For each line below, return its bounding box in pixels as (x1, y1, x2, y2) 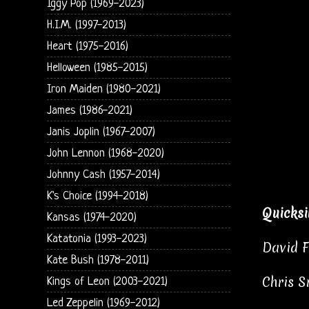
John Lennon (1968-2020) (46, 146, 164, 160)
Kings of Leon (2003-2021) (46, 275, 168, 288)
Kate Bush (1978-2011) (46, 253, 149, 267)
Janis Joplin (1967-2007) (46, 125, 155, 139)
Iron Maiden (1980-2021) (46, 82, 161, 96)
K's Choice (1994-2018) (46, 189, 148, 203)
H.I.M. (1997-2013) (46, 18, 126, 32)
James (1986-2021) (46, 103, 132, 117)
